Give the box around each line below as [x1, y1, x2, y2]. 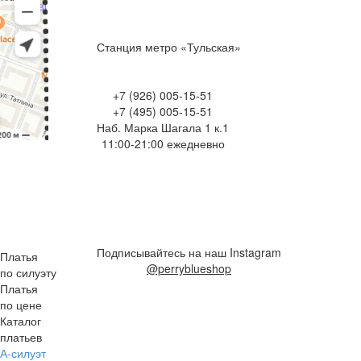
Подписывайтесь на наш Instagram [97, 243, 281, 260]
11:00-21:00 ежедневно [101, 135, 225, 151]
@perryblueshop [147, 259, 231, 276]
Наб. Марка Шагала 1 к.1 [97, 118, 229, 135]
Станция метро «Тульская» [97, 38, 241, 55]
